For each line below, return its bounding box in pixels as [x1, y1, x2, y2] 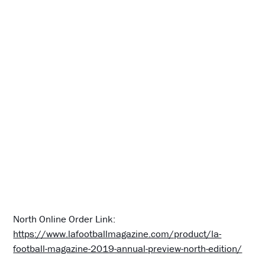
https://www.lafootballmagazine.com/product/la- [13, 227, 222, 240]
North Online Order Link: [13, 212, 116, 225]
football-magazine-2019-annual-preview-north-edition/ [13, 241, 243, 255]
